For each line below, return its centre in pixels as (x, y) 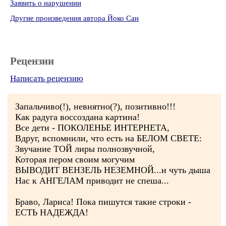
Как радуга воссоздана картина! (77, 117)
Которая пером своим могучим (75, 159)
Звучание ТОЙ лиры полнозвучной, (85, 149)
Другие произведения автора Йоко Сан (74, 18)
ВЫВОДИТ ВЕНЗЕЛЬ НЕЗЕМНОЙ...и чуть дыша (113, 170)
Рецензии (32, 61)
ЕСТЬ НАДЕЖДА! (52, 212)
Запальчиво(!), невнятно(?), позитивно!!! (95, 106)
